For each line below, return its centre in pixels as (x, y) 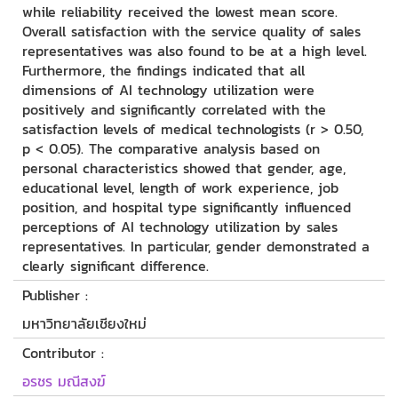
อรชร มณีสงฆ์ (64, 382)
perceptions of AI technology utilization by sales (180, 227)
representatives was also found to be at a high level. (195, 51)
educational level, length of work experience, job (180, 188)
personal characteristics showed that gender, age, (184, 168)
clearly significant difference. (115, 266)
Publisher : (55, 295)
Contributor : (63, 353)
